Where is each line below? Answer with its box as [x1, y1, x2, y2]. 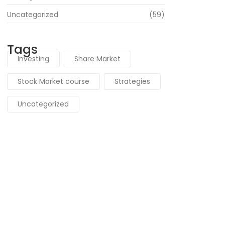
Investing [18, 54, 49, 64]
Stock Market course [18, 76, 89, 87]
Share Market [74, 54, 121, 64]
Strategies [115, 76, 150, 87]
